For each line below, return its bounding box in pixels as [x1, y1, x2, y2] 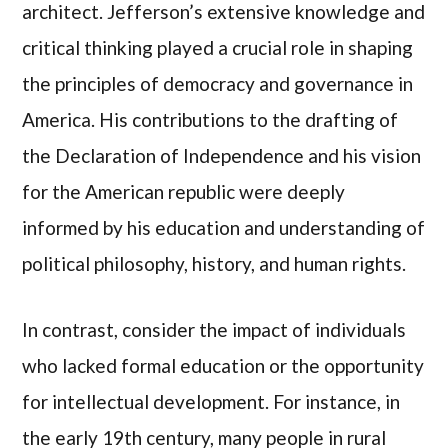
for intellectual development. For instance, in [22, 390, 401, 414]
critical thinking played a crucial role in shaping [22, 35, 414, 59]
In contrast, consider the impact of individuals [22, 318, 407, 342]
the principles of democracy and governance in [22, 71, 414, 95]
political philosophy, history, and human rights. [22, 251, 407, 275]
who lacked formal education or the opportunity [22, 354, 425, 378]
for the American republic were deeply [22, 179, 346, 203]
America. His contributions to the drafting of [22, 107, 399, 131]
